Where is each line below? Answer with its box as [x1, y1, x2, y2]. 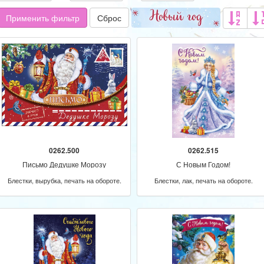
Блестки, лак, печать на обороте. [154, 176, 253, 185]
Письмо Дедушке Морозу [22, 159, 107, 169]
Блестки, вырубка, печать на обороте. [7, 176, 121, 185]
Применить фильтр [5, 12, 80, 24]
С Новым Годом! [176, 159, 231, 169]
